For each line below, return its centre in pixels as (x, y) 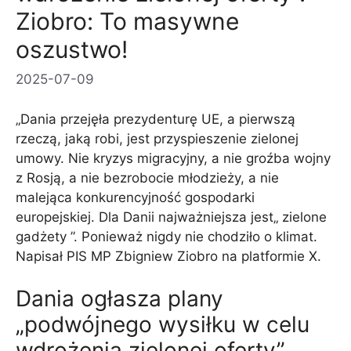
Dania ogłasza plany (119, 299)
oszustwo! (72, 49)
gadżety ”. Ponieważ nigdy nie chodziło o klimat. (166, 236)
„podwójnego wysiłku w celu (163, 325)
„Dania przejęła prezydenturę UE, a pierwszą (156, 119)
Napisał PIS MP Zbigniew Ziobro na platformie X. (168, 256)
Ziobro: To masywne (127, 21)
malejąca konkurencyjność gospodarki (135, 197)
